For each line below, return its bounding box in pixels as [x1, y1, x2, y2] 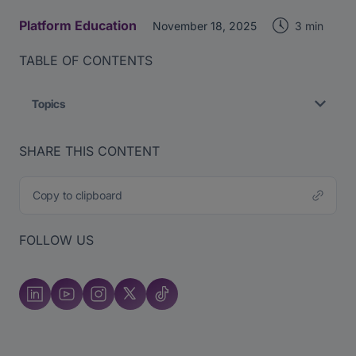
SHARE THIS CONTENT [19, 143, 160, 159]
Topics [32, 97, 65, 110]
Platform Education [19, 17, 137, 33]
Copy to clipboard [33, 188, 122, 202]
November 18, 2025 [153, 19, 257, 33]
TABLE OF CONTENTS [19, 52, 153, 68]
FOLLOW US [19, 232, 94, 248]
